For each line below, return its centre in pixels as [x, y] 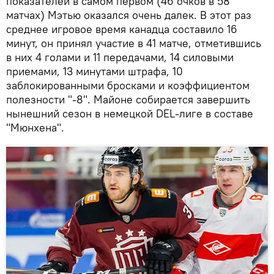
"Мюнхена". [35, 128]
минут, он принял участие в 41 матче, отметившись [134, 43]
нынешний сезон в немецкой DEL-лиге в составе [130, 114]
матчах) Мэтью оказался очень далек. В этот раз [129, 15]
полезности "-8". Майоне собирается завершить [128, 100]
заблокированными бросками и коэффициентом [128, 86]
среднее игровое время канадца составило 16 [122, 29]
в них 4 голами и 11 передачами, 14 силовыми [120, 57]
